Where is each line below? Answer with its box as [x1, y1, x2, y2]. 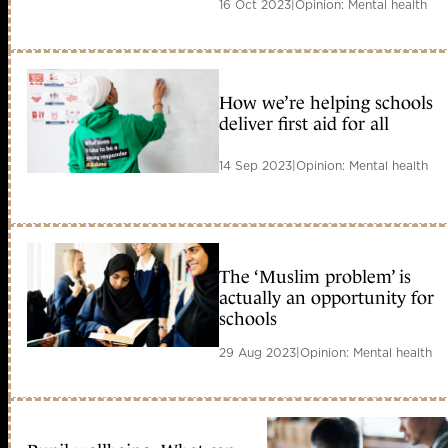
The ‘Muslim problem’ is [219, 267, 411, 288]
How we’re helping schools [219, 93, 433, 114]
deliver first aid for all [219, 114, 389, 135]
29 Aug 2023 [219, 344, 296, 362]
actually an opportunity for [219, 288, 434, 309]
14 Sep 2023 [219, 157, 292, 175]
